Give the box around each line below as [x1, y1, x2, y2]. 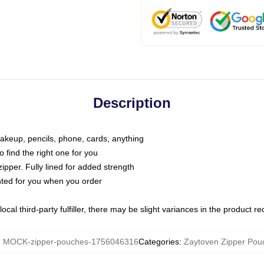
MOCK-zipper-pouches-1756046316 [3, 237, 138, 246]
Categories [138, 237, 179, 246]
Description [93, 95, 171, 111]
